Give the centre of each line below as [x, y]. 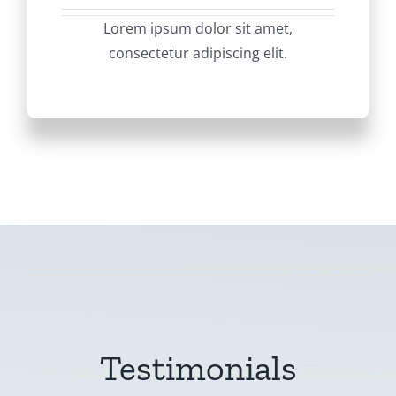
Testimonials [198, 368]
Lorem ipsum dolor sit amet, [198, 29]
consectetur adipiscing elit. [198, 53]
